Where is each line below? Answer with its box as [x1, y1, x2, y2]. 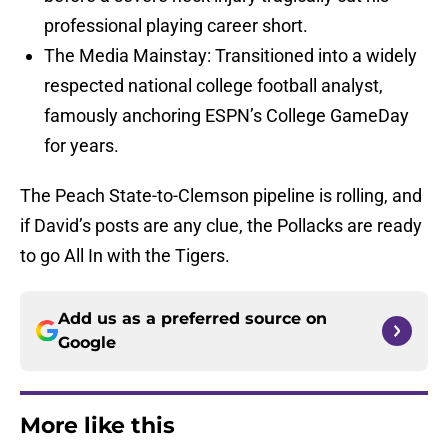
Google [58, 333, 116, 353]
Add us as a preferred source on [58, 309, 327, 329]
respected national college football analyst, [44, 75, 383, 97]
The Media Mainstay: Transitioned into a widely [44, 45, 417, 67]
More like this [20, 412, 175, 440]
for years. [44, 135, 119, 157]
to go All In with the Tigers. [20, 245, 230, 267]
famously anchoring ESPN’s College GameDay [44, 105, 409, 127]
